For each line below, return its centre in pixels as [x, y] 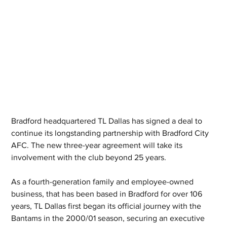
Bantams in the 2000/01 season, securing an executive [109, 218]
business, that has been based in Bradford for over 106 [108, 194]
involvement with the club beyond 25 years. [89, 158]
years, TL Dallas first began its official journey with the [107, 206]
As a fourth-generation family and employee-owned [104, 182]
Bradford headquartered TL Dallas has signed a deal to [108, 121]
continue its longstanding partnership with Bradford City [111, 133]
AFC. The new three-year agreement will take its [98, 145]
